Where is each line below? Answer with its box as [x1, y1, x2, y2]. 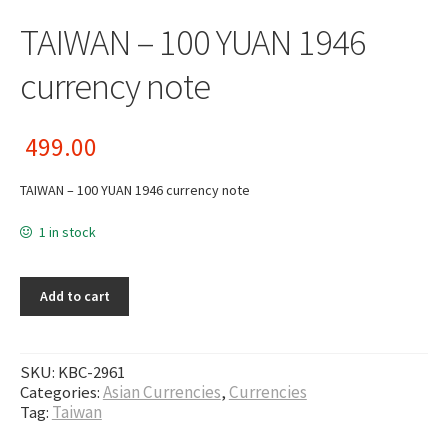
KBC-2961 [57, 360, 125, 383]
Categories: [19, 380, 103, 403]
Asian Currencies [102, 380, 221, 403]
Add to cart [39, 287, 110, 306]
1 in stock [39, 222, 97, 241]
